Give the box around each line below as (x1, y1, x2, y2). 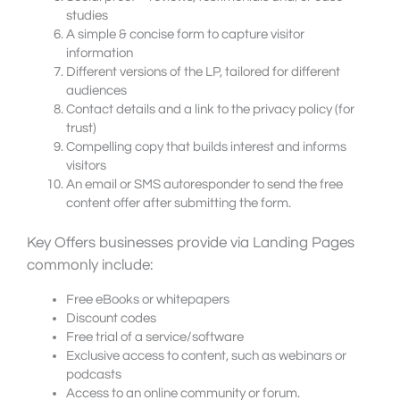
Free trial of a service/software (65, 330, 244, 345)
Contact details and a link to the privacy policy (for (65, 103, 354, 117)
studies (65, 9, 108, 23)
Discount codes (65, 312, 156, 326)
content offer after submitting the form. (65, 196, 291, 211)
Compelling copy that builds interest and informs (65, 140, 346, 154)
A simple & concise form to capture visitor (65, 28, 304, 42)
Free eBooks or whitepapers (65, 293, 229, 307)
